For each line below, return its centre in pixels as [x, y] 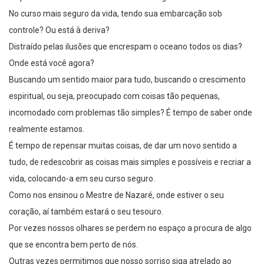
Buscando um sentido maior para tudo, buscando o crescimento [127, 80]
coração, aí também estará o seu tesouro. [86, 212]
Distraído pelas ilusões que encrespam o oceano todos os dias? [126, 47]
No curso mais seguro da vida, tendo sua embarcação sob [115, 14]
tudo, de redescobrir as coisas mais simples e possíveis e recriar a [130, 162]
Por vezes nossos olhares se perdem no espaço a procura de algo [130, 228]
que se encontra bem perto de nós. [73, 245]
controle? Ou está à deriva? [59, 30]
